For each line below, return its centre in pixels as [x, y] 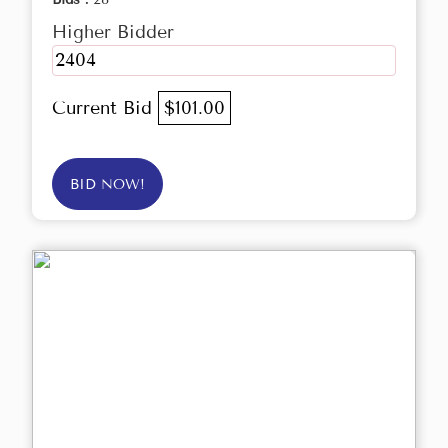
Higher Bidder [113, 32]
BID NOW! [107, 185]
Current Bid [105, 108]
